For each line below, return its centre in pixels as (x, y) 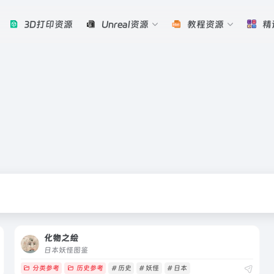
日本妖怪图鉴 (66, 250)
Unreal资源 (125, 24)
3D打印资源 (49, 24)
